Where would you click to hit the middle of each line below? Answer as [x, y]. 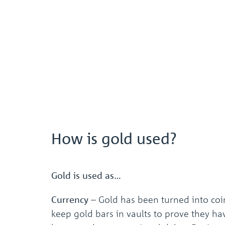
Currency [71, 200]
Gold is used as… [86, 176]
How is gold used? [114, 139]
